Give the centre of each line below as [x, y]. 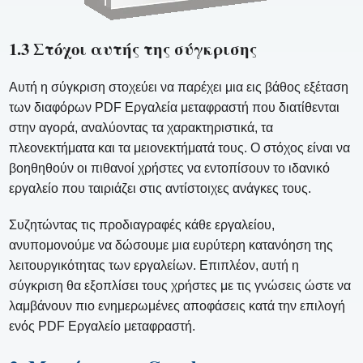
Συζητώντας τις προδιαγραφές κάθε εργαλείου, [142, 224]
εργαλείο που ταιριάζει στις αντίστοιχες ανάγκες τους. [160, 188]
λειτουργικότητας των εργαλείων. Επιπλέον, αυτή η [154, 265]
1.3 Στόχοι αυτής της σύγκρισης [133, 48]
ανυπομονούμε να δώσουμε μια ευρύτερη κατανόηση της [171, 245]
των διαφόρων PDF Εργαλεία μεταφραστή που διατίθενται [175, 107]
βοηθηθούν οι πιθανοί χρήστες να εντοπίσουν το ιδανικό [170, 168]
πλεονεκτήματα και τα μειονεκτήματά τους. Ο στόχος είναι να [180, 147]
